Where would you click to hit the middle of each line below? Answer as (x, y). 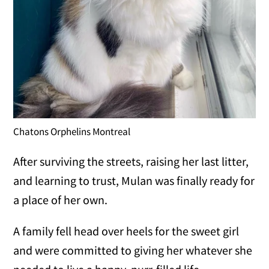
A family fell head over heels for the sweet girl (126, 231)
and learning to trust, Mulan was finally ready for (134, 180)
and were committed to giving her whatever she (133, 250)
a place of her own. (61, 199)
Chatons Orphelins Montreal (72, 131)
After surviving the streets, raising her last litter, (131, 161)
